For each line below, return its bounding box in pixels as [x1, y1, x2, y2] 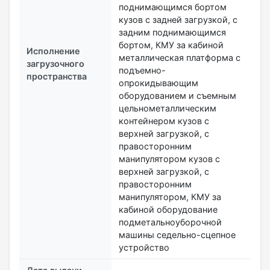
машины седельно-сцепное [119, 229, 236, 240]
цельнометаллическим [119, 102, 216, 113]
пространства [27, 71, 87, 81]
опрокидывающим [119, 77, 198, 88]
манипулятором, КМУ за [119, 191, 221, 202]
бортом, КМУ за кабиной [119, 39, 224, 50]
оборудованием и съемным [119, 90, 236, 101]
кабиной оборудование [119, 204, 218, 215]
